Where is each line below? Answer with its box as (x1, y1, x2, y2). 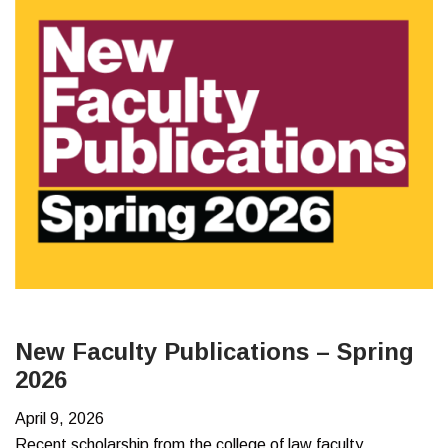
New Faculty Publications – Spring (15, 338, 414, 366)
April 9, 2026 (15, 410, 104, 428)
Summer (155, 24, 221, 42)
